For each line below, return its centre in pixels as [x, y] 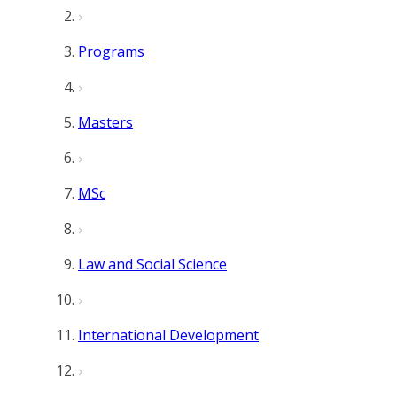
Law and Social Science [152, 264]
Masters [105, 122]
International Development [168, 335]
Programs [111, 51]
